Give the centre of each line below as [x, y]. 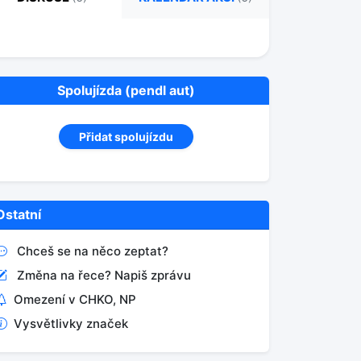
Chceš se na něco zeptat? [93, 251]
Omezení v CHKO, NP [75, 299]
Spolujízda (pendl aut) [126, 90]
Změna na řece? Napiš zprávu [104, 275]
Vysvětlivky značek [71, 324]
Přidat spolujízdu [126, 137]
